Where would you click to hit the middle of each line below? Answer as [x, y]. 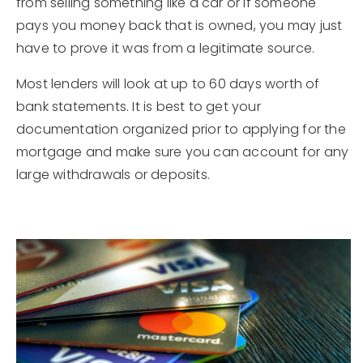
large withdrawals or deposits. [113, 174]
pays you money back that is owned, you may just [179, 25]
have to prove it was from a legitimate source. [166, 48]
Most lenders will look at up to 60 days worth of [168, 83]
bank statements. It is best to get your [139, 106]
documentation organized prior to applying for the [181, 129]
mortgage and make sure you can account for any [183, 152]
